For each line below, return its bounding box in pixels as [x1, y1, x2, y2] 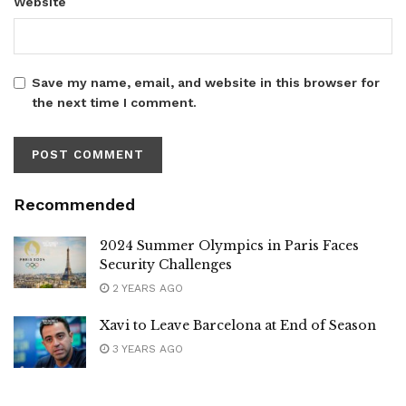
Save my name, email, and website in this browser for [32, 74, 380, 90]
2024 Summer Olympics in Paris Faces [100, 237, 359, 254]
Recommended [14, 194, 135, 214]
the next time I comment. [32, 94, 197, 110]
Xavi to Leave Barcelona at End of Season [100, 316, 376, 333]
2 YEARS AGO [109, 281, 183, 295]
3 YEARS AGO [109, 342, 183, 355]
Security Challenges [100, 256, 232, 273]
